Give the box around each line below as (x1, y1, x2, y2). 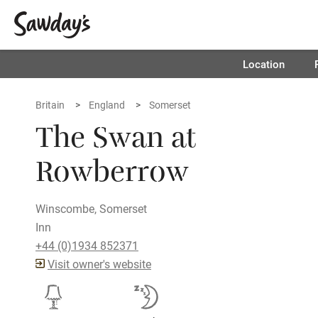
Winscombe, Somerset (35, 201, 147, 216)
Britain (35, 98, 65, 111)
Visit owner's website (48, 256, 151, 271)
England (89, 98, 125, 111)
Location (242, 57, 285, 71)
